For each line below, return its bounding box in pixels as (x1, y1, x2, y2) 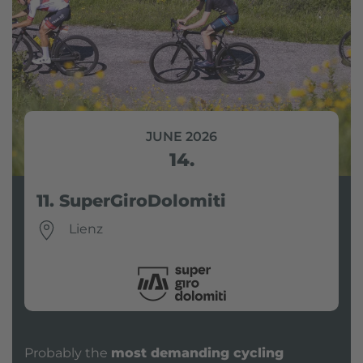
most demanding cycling (111, 344, 284, 361)
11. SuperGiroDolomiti (36, 190, 226, 211)
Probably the (24, 344, 111, 361)
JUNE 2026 (146, 129, 217, 145)
